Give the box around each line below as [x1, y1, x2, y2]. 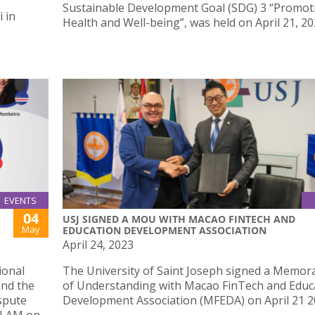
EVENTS [4, 194, 37, 207]
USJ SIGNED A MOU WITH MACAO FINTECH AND [63, 212, 295, 226]
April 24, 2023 [63, 237, 134, 253]
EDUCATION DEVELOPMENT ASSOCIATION [63, 224, 266, 238]
